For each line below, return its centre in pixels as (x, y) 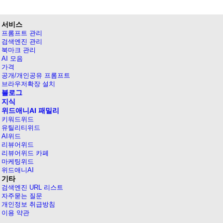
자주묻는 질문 (22, 196)
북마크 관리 (18, 50)
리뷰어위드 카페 (25, 153)
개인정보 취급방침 (28, 205)
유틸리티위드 (21, 128)
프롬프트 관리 (22, 33)
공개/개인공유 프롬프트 (36, 76)
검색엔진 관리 (22, 42)
